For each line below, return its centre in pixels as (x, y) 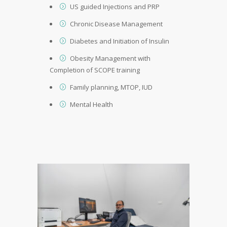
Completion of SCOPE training (95, 70)
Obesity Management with (110, 58)
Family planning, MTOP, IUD (111, 87)
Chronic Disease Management (116, 24)
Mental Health (91, 104)
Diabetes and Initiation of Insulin (120, 41)
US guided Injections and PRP (115, 6)
